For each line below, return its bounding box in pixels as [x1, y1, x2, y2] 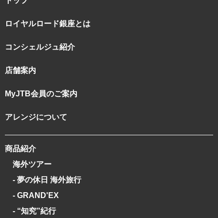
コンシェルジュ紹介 [5, 42, 75, 51]
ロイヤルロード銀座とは [5, 19, 91, 28]
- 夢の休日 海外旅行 [13, 175, 81, 184]
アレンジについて [5, 112, 67, 121]
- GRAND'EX [13, 191, 59, 200]
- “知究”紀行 [13, 206, 56, 215]
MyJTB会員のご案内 [5, 89, 77, 98]
